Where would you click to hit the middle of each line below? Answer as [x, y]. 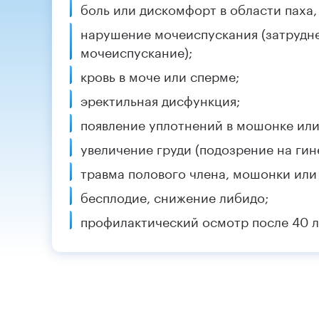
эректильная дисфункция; [160, 99]
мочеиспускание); [136, 50]
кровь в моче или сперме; [159, 74]
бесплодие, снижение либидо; [174, 195]
